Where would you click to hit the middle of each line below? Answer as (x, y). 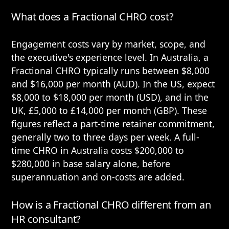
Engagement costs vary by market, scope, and (109, 44)
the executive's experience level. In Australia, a (110, 57)
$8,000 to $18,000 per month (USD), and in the (110, 97)
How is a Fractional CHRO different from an (111, 205)
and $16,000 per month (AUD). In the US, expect (113, 84)
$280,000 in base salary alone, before (91, 164)
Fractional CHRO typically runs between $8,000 (111, 71)
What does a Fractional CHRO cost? (93, 17)
